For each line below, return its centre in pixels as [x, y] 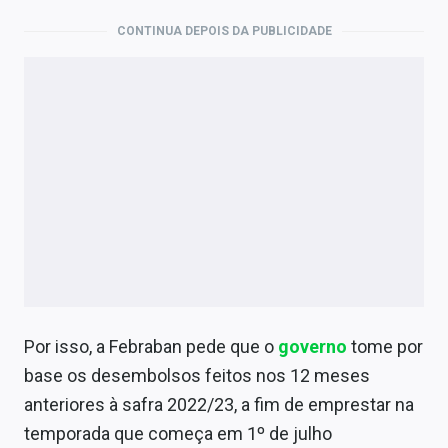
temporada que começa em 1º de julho [178, 434]
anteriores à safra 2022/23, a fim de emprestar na [219, 405]
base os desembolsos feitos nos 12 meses [197, 376]
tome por [385, 347]
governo [312, 347]
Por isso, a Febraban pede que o [151, 347]
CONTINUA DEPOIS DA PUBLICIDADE [224, 31]
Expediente [53, 58]
